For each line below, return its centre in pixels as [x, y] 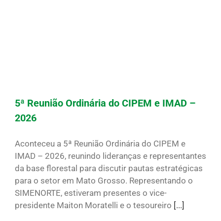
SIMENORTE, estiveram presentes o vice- [91, 193]
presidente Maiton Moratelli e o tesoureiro [94, 205]
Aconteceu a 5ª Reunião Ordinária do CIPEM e [100, 144]
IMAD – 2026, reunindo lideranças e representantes [110, 156]
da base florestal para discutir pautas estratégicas [109, 168]
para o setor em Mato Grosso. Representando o [104, 181]
